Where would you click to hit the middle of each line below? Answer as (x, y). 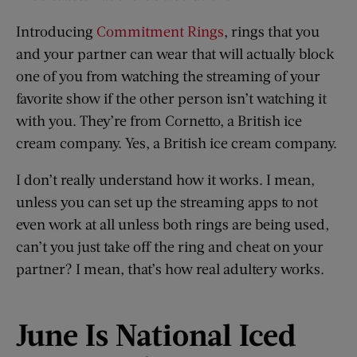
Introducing (56, 31)
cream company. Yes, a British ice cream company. (177, 143)
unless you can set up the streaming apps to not (167, 202)
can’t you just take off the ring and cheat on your (170, 247)
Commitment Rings (160, 31)
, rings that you (272, 31)
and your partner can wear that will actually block (175, 54)
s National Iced (196, 333)
